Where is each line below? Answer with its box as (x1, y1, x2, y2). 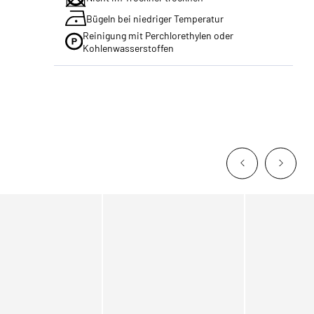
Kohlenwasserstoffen (82, 41, 174, 54)
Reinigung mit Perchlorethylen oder (82, 29, 233, 41)
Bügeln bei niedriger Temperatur (86, 12, 224, 25)
